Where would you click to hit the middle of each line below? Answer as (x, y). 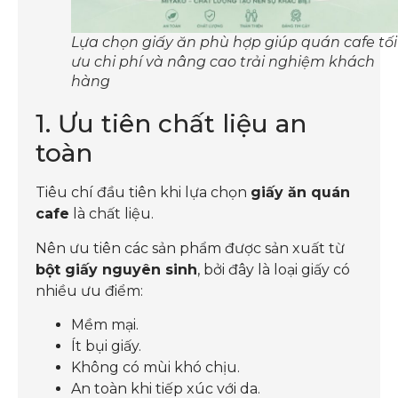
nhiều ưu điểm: (89, 291)
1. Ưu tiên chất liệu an (171, 124)
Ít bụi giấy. (106, 346)
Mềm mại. (105, 324)
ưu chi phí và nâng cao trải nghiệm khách (223, 62)
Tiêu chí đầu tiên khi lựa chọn (143, 193)
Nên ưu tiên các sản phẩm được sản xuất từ (190, 248)
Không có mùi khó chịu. (155, 367)
